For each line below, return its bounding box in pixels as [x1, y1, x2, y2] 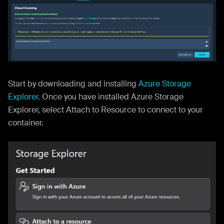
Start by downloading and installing [8, 78, 138, 89]
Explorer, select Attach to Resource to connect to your [8, 104, 203, 115]
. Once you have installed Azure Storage [38, 91, 183, 102]
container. [8, 117, 43, 128]
